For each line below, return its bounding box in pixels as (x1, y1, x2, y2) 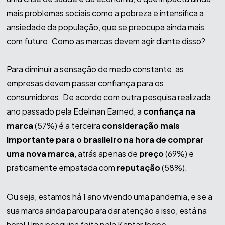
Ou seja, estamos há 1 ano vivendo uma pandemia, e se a (6, 191, 212, 202)
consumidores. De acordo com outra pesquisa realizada (6, 92, 211, 103)
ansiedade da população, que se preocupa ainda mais (6, 22, 204, 33)
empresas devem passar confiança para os (6, 78, 164, 89)
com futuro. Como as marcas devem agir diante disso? (6, 36, 208, 47)
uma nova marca (6, 148, 74, 159)
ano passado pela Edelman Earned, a (6, 106, 143, 117)
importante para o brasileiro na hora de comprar (6, 134, 204, 145)
